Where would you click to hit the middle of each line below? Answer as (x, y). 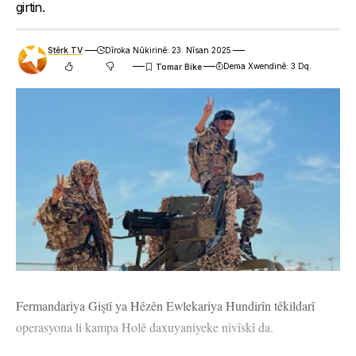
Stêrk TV (66, 50)
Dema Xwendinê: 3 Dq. (268, 66)
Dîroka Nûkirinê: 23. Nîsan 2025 (168, 50)
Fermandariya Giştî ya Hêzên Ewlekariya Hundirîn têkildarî (165, 305)
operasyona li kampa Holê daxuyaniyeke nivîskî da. (145, 327)
